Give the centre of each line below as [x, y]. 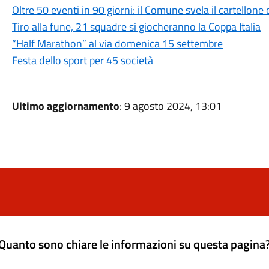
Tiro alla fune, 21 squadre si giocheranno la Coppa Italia [136, 27]
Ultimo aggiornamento [65, 106]
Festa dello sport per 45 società [82, 60]
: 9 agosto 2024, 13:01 [170, 106]
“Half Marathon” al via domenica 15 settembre [117, 44]
